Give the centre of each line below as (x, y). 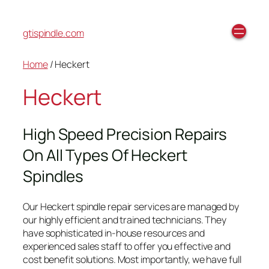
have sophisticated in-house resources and (114, 233)
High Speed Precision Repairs (125, 134)
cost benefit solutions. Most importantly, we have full (132, 259)
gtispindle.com (53, 33)
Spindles (53, 176)
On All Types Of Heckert (105, 155)
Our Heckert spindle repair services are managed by (131, 206)
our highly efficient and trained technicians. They (125, 219)
